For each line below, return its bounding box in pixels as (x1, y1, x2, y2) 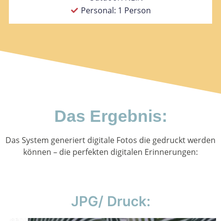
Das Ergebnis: (54, 107, 167, 126)
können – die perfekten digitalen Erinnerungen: (23, 147, 198, 158)
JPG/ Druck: (71, 193, 150, 210)
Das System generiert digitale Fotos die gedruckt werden (5, 135, 216, 146)
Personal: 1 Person (81, 5, 151, 16)
